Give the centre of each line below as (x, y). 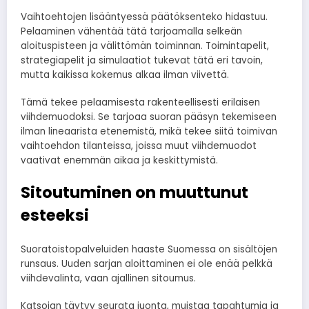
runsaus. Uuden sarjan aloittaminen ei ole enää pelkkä (147, 264)
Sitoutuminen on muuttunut (134, 192)
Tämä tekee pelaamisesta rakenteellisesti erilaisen (140, 103)
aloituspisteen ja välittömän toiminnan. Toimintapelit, (145, 46)
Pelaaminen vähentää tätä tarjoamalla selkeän (131, 32)
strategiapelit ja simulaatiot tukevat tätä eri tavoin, (142, 61)
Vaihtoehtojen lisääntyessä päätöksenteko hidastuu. (144, 17)
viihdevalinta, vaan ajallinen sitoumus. (108, 279)
